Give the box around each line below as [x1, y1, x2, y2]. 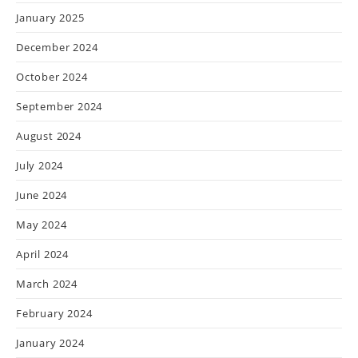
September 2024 [16, 99, 103, 113]
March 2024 [16, 276, 78, 291]
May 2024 [16, 217, 67, 232]
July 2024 [16, 158, 64, 173]
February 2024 [16, 306, 93, 320]
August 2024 [16, 129, 82, 143]
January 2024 [16, 336, 85, 350]
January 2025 [16, 10, 85, 25]
